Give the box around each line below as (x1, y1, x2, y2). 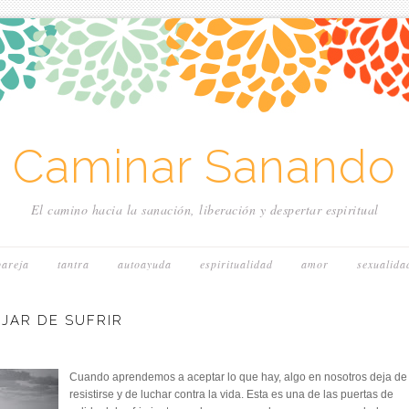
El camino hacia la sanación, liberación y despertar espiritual (30, 201, 379, 218)
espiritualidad (200, 257, 273, 271)
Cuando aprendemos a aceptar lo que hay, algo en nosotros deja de (69, 371, 407, 383)
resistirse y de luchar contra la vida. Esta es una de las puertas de (69, 388, 393, 401)
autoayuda (118, 257, 172, 271)
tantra (58, 257, 89, 271)
